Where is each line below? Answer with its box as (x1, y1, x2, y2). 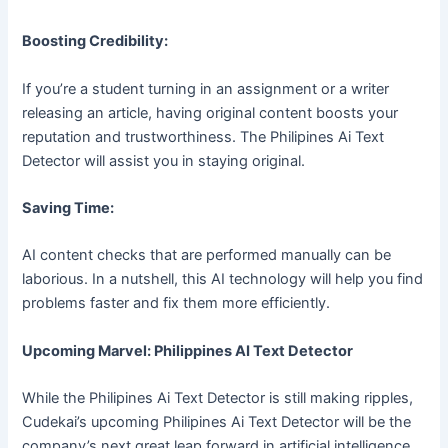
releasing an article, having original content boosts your (22, 103, 399, 122)
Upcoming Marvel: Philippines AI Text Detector (22, 341, 354, 360)
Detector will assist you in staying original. (22, 151, 306, 170)
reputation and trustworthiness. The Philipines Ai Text (22, 127, 385, 146)
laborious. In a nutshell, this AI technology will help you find (22, 270, 424, 289)
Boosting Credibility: (22, 32, 169, 51)
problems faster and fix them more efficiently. (22, 294, 331, 313)
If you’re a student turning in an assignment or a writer (22, 79, 390, 98)
